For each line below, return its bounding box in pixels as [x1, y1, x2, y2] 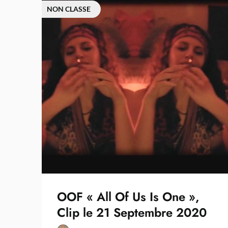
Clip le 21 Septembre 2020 [57, 204, 207, 222]
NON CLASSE [47, 4, 91, 13]
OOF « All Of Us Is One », [57, 188, 199, 206]
